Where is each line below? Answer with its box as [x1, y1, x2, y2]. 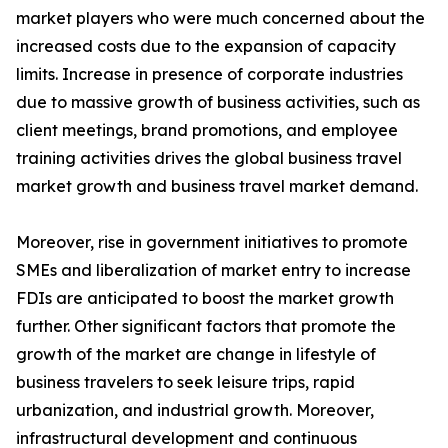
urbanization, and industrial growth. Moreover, [16, 400, 374, 421]
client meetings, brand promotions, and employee [16, 120, 398, 141]
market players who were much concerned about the [16, 8, 425, 29]
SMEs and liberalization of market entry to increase [16, 260, 411, 281]
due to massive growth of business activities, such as [16, 92, 420, 113]
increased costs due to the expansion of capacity [16, 36, 396, 57]
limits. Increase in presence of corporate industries [16, 64, 403, 85]
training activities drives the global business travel [16, 148, 402, 169]
